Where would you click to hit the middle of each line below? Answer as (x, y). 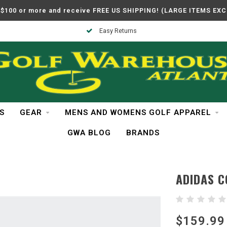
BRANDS (143, 133)
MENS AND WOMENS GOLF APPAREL (138, 112)
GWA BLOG (89, 133)
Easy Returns (117, 31)
